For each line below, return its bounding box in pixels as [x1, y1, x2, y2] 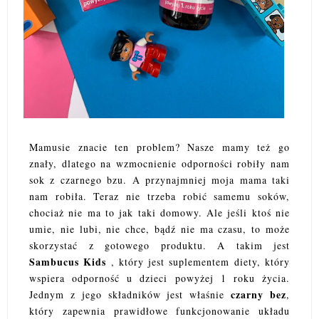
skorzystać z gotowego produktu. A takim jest [29, 239, 290, 253]
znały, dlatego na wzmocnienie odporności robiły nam [29, 157, 290, 171]
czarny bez [231, 287, 287, 303]
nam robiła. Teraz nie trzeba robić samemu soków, [29, 189, 290, 204]
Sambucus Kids [29, 254, 107, 270]
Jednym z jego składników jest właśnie [29, 288, 231, 302]
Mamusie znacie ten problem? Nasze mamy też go [29, 140, 290, 155]
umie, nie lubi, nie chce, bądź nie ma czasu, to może [29, 222, 290, 236]
